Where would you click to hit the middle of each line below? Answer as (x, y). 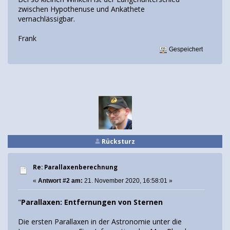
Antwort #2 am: (60, 180)
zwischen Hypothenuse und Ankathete (81, 9)
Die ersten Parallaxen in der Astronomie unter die (100, 222)
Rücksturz (118, 141)
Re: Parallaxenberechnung (75, 167)
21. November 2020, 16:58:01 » (128, 180)
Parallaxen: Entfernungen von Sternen (92, 202)
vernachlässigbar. (46, 19)
